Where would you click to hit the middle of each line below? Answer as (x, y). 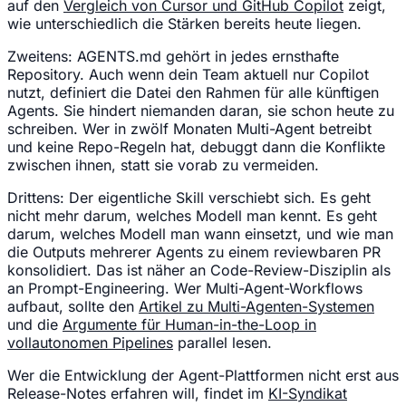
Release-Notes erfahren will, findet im (138, 394)
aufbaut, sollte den (73, 307)
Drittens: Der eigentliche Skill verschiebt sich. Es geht (189, 198)
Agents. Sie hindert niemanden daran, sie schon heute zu (201, 111)
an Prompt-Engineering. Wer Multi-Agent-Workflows (185, 289)
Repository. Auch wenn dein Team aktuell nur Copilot (188, 75)
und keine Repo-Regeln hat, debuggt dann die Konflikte (196, 147)
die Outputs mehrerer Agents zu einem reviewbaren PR (194, 252)
